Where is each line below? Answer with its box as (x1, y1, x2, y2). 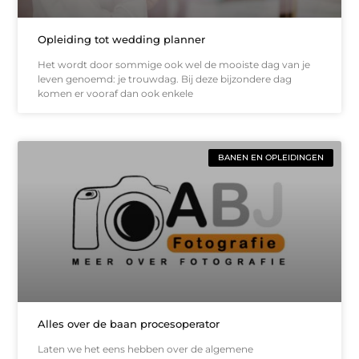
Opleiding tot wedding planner (38, 32, 206, 46)
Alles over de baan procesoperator (38, 317, 220, 331)
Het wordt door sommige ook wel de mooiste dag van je (38, 58, 311, 71)
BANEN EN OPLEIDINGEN (217, 151, 324, 163)
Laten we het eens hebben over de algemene (38, 343, 254, 356)
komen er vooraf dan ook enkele (38, 87, 194, 99)
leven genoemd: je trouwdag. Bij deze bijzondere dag (38, 72, 292, 85)
